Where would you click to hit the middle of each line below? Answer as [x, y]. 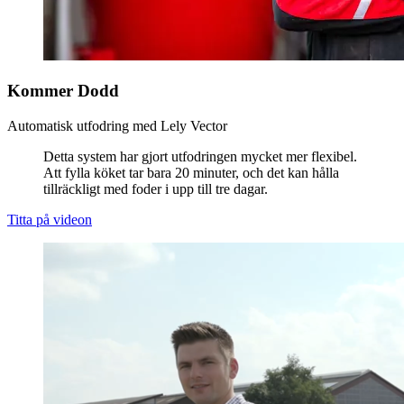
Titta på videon [50, 219]
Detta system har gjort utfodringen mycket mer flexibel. [200, 156]
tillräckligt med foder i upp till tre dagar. [156, 188]
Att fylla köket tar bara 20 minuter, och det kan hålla [191, 172]
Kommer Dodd [63, 91]
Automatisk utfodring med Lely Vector [117, 125]
